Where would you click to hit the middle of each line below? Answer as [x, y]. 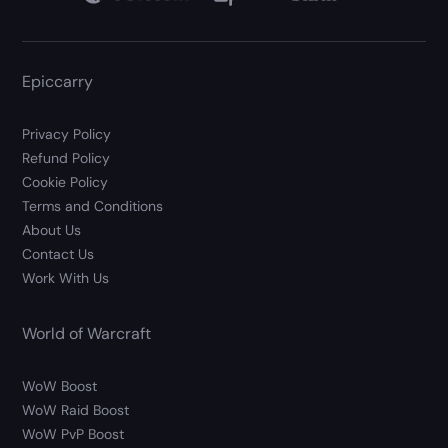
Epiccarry [58, 82]
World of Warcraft [87, 334]
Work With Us [66, 278]
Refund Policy [66, 158]
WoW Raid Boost [76, 410]
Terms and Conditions [93, 206]
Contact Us [58, 254]
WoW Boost [60, 386]
